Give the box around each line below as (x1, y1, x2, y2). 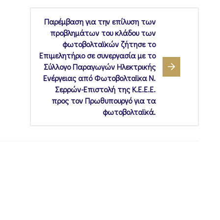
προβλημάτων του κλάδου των (50, 27, 156, 38)
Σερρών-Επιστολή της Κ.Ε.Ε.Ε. (55, 84, 156, 95)
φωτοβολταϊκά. (103, 107, 156, 117)
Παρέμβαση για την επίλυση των (44, 16, 156, 27)
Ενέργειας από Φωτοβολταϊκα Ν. (43, 73, 156, 83)
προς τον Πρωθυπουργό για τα (52, 95, 156, 106)
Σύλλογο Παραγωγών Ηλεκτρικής (44, 61, 156, 72)
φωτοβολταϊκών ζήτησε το (62, 39, 156, 50)
